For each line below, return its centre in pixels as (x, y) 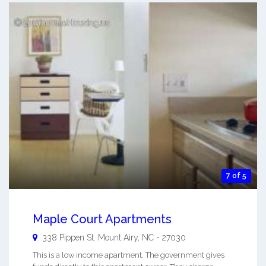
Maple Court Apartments (102, 219)
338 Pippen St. (69, 237)
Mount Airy (118, 237)
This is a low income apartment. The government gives (129, 255)
